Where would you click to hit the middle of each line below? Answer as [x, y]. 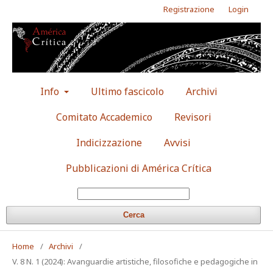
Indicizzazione [109, 142]
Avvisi [177, 142]
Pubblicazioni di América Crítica [138, 168]
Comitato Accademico [104, 117]
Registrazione [189, 9]
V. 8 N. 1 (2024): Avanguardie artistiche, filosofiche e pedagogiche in [135, 261]
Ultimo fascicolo [127, 91]
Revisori [193, 117]
